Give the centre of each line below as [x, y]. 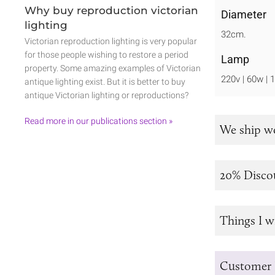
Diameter [244, 14]
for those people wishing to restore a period [107, 55]
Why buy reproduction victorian [111, 10]
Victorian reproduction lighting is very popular [111, 41]
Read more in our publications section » [99, 121]
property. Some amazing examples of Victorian [113, 68]
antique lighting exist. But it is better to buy [105, 82]
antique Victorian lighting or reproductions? [107, 95]
